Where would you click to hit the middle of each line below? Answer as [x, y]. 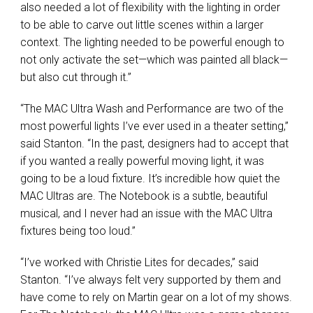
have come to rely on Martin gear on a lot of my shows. [156, 298]
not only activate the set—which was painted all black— [154, 60]
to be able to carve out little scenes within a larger [142, 25]
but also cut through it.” [76, 78]
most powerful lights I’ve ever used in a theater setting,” [154, 126]
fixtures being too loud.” [78, 231]
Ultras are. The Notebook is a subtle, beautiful [155, 196]
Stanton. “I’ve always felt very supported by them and [151, 280]
